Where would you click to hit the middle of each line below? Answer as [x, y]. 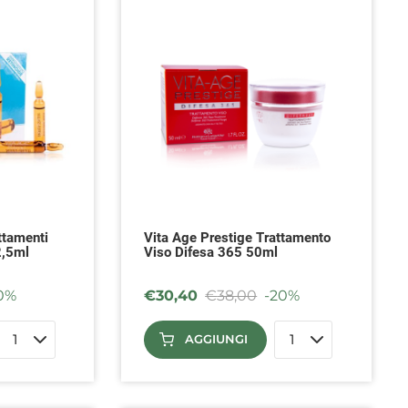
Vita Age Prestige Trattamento [238, 237]
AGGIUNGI [217, 339]
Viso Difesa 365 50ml [211, 252]
